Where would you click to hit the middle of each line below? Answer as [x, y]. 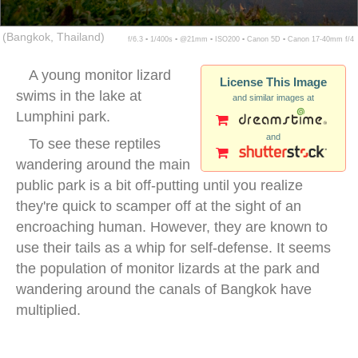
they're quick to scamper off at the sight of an [159, 206]
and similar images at [273, 97]
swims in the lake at [79, 96]
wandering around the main [103, 165]
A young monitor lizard [100, 75]
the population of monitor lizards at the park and [168, 268]
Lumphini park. [63, 117]
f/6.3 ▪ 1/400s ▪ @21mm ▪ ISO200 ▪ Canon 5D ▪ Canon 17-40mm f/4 [241, 39]
